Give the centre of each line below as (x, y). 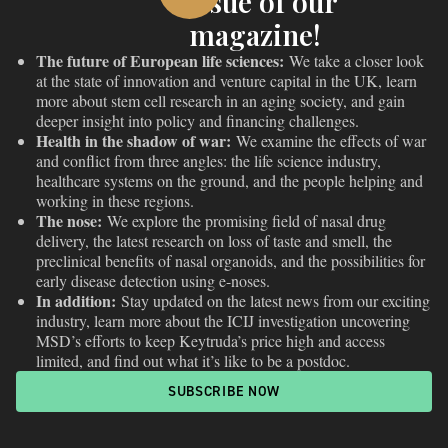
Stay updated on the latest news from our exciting (273, 300)
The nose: (69, 220)
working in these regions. (115, 200)
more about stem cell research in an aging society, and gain (220, 100)
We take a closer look (354, 60)
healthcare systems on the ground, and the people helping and (229, 180)
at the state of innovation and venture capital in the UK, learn (226, 80)
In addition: (76, 300)
